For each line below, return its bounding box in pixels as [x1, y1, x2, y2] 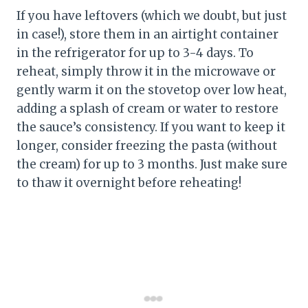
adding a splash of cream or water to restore [16, 101, 278, 117]
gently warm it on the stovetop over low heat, [16, 82, 287, 98]
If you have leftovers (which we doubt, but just [16, 8, 287, 24]
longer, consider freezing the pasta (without [16, 138, 277, 154]
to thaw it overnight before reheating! [16, 175, 241, 191]
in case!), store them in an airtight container [16, 27, 278, 43]
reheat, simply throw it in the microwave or [16, 64, 276, 80]
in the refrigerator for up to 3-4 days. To [16, 45, 254, 61]
